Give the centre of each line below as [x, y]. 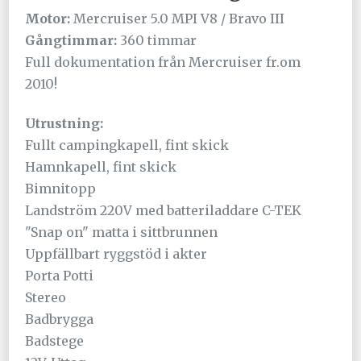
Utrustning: [64, 124]
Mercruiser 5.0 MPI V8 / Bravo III [178, 19]
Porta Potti [60, 276]
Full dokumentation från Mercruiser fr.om [163, 62]
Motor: [48, 19]
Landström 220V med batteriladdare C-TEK [164, 211]
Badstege [55, 341]
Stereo [46, 298]
